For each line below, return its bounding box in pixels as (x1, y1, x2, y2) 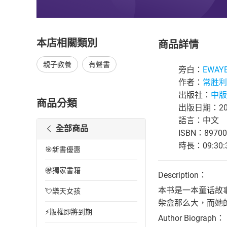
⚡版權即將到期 (45, 208, 92, 216)
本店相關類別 (36, 37, 97, 49)
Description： (158, 170, 207, 180)
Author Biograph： (158, 213, 224, 223)
